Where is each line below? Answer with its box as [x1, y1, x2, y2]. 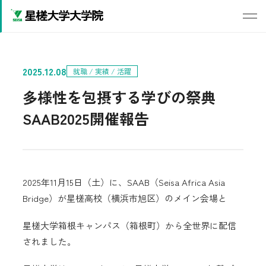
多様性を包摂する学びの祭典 [23, 85, 231, 107]
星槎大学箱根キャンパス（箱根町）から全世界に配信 [23, 219, 237, 232]
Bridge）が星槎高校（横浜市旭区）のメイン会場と [23, 192, 227, 204]
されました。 [23, 235, 77, 248]
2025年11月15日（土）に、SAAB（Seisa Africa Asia [23, 176, 226, 188]
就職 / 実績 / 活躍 [73, 66, 132, 76]
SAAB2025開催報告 [23, 107, 150, 129]
